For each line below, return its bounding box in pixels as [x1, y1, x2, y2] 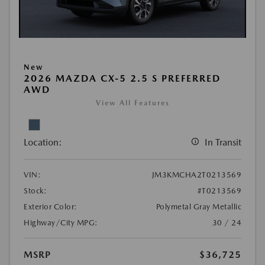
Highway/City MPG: [24, 218, 98, 228]
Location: [24, 137, 62, 148]
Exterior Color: [24, 202, 77, 212]
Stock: [24, 186, 47, 196]
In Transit [205, 137, 241, 148]
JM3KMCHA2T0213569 [151, 170, 241, 180]
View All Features [95, 99, 170, 108]
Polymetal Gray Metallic [156, 202, 241, 212]
